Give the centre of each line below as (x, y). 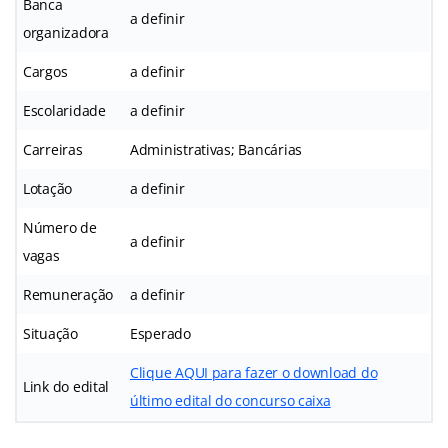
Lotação (48, 188)
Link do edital (66, 386)
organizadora (66, 32)
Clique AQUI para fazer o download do (254, 372)
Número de (60, 227)
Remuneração (68, 294)
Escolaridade (64, 110)
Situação (50, 333)
